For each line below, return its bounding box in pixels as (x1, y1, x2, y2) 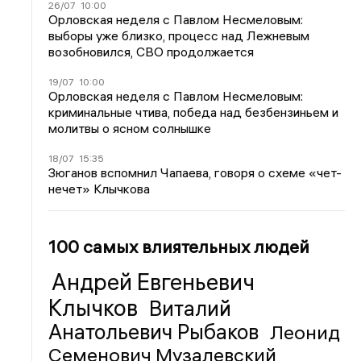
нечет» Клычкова (48, 180, 151, 197)
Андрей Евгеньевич (52, 268, 255, 296)
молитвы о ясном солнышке (48, 119, 212, 136)
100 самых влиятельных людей (48, 234, 310, 258)
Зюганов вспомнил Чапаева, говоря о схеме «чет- (48, 164, 342, 180)
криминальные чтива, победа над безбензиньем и (48, 103, 339, 120)
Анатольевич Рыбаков (48, 318, 264, 345)
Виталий (149, 295, 232, 322)
